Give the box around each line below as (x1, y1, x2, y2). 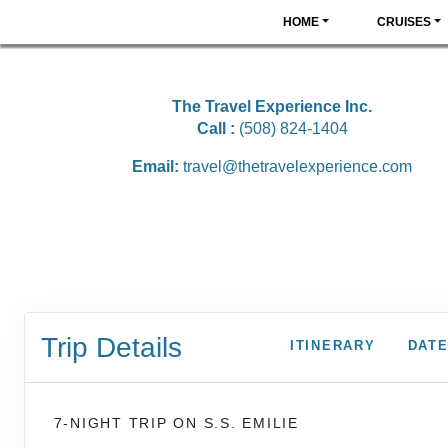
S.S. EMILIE (203, 414, 299, 431)
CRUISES (376, 15, 431, 29)
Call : (196, 120, 235, 137)
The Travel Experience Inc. (172, 98, 372, 115)
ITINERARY (289, 338, 376, 354)
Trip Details (41, 331, 182, 363)
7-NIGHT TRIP (53, 414, 174, 431)
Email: (132, 158, 183, 175)
